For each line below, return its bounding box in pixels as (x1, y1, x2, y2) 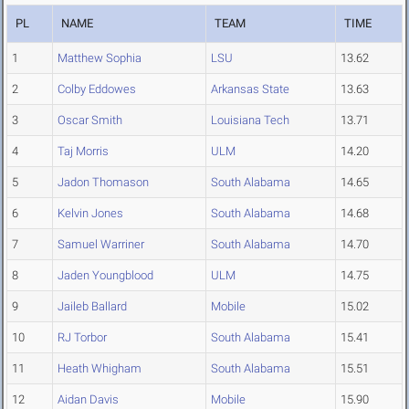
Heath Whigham (58, 362, 142, 376)
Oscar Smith (58, 113, 122, 128)
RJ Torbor (58, 330, 107, 345)
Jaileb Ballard (58, 299, 127, 314)
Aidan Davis (58, 393, 119, 407)
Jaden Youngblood (58, 268, 153, 283)
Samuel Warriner (58, 237, 144, 252)
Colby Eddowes (58, 82, 136, 97)
